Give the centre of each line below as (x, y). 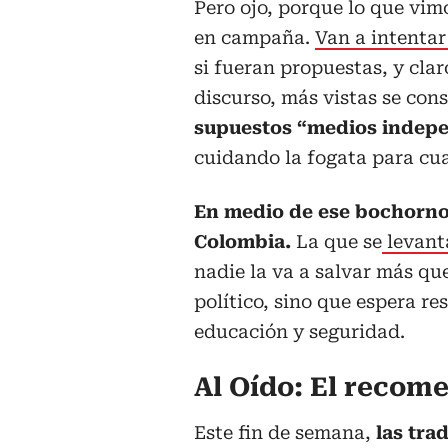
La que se (339, 242)
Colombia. (245, 242)
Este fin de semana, (285, 433)
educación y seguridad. (299, 332)
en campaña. (254, 38)
